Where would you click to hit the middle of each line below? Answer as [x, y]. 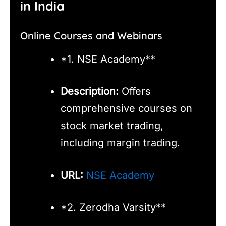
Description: [90, 92]
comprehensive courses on [126, 109]
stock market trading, [112, 126]
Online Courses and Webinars [91, 36]
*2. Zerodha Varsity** [113, 208]
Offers [135, 92]
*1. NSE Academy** [108, 59]
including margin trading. [120, 143]
